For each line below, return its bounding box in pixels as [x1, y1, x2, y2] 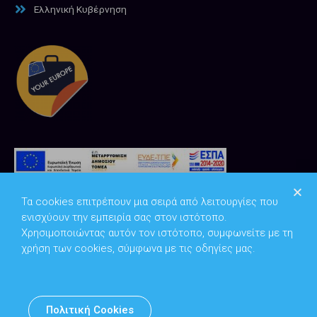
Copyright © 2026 [35, 299, 115, 311]
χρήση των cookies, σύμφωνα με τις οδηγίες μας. [21, 241, 255, 255]
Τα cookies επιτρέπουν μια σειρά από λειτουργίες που [21, 195, 278, 208]
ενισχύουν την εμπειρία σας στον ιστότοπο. [21, 210, 227, 224]
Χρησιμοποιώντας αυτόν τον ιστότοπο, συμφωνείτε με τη [21, 226, 293, 239]
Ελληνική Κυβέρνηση [34, 4, 127, 16]
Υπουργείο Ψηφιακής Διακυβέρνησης [114, 299, 282, 311]
